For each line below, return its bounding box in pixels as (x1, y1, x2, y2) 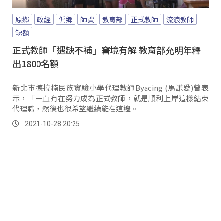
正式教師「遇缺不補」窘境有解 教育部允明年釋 (12, 43, 201, 56)
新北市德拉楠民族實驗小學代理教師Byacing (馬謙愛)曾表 (12, 82, 209, 93)
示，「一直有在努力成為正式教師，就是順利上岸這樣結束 (12, 92, 209, 103)
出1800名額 (12, 56, 59, 70)
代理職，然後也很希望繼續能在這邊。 (12, 103, 138, 113)
